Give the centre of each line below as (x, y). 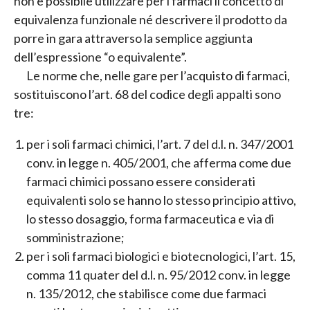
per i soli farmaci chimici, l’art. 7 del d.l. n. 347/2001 (160, 144)
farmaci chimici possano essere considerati (141, 182)
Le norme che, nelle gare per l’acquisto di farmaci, (158, 76)
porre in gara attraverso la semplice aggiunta (133, 38)
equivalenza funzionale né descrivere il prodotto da (151, 20)
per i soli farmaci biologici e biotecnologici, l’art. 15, (161, 256)
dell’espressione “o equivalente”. (100, 57)
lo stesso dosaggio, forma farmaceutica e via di (150, 219)
